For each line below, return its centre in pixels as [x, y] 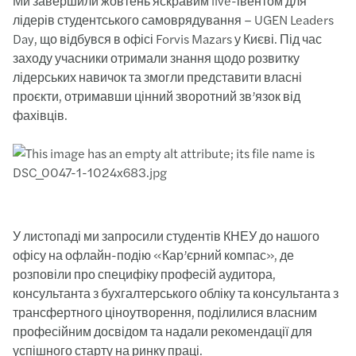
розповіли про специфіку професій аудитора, [144, 274]
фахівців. [40, 115]
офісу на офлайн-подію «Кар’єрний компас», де [153, 255]
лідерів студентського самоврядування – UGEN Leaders [173, 19]
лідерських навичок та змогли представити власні [157, 77]
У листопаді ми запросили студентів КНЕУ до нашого [166, 236]
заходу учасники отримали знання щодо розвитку [156, 58]
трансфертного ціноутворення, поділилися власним [165, 312]
